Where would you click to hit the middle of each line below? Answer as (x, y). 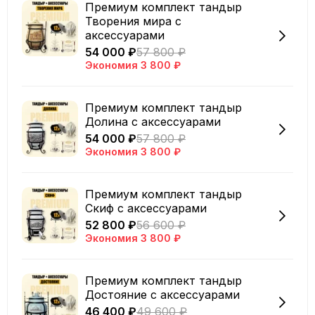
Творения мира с (133, 21)
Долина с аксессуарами (153, 121)
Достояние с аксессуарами (162, 294)
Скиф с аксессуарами (146, 208)
